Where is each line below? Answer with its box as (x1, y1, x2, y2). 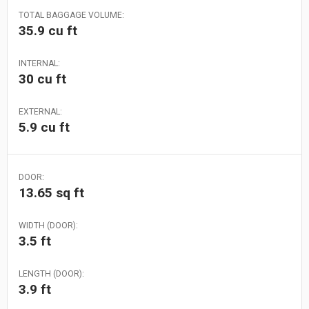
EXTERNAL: (19, 106, 62, 117)
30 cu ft (19, 70, 66, 87)
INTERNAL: (19, 58, 60, 68)
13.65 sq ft (19, 184, 84, 201)
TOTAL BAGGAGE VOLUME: (19, 10, 124, 20)
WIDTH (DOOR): (19, 220, 78, 230)
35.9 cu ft (19, 22, 77, 39)
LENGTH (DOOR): (19, 268, 84, 279)
